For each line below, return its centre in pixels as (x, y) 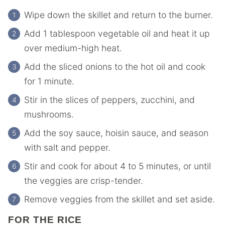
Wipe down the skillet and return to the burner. (119, 15)
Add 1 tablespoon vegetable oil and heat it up (117, 33)
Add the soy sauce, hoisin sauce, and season (116, 133)
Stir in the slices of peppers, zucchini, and (109, 99)
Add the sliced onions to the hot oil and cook (115, 66)
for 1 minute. (49, 81)
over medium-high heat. (73, 48)
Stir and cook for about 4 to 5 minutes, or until (118, 166)
